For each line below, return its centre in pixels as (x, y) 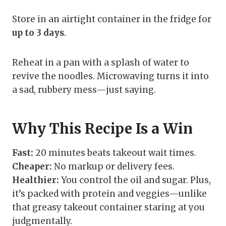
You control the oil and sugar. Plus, (135, 180)
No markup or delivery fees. (113, 167)
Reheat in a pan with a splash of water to (101, 63)
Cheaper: (32, 167)
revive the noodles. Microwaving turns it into (110, 76)
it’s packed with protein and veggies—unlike (109, 194)
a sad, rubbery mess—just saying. (84, 90)
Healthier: (36, 180)
